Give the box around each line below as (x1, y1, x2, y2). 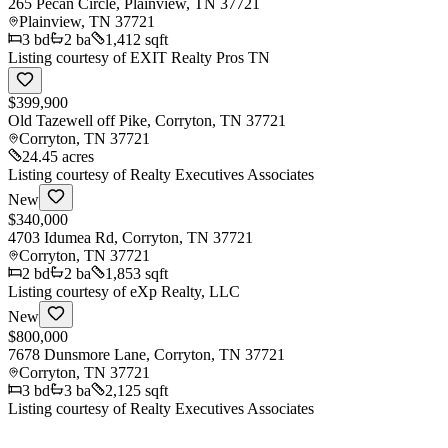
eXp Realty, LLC (130, 282, 240, 300)
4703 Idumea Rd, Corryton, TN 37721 (8, 228, 253, 246)
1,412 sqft (105, 30, 168, 48)
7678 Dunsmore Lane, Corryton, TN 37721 (8, 345, 285, 363)
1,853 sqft (105, 264, 168, 282)
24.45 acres (22, 147, 94, 165)
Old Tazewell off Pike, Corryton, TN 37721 (8, 111, 286, 129)
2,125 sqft (105, 381, 168, 399)
